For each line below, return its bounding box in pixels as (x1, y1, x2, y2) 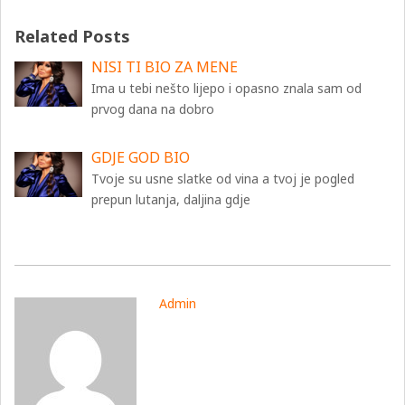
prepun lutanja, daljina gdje (91, 191, 251, 208)
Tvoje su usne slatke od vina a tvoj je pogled (91, 170, 355, 187)
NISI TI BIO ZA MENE (91, 57, 239, 77)
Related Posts (14, 25, 131, 47)
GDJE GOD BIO (91, 147, 191, 167)
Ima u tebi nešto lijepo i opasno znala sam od (91, 80, 363, 97)
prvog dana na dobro (91, 100, 215, 118)
